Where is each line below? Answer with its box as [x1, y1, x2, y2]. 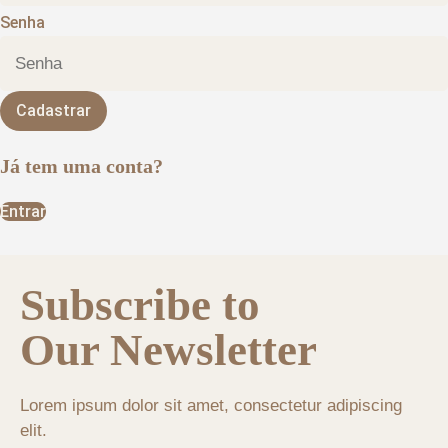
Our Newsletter [20, 325, 317, 376]
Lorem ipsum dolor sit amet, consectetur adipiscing [20, 396, 402, 416]
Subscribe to [20, 280, 260, 331]
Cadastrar [16, 100, 91, 120]
